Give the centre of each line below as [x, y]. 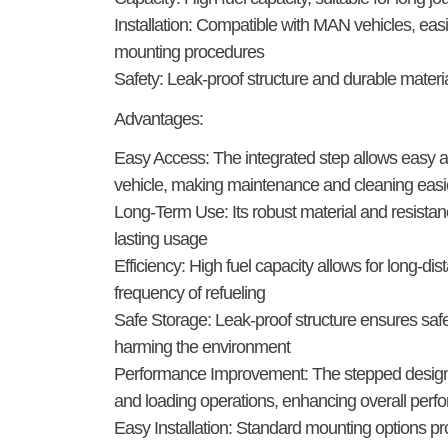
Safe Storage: [162, 320]
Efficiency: [149, 266]
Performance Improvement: [211, 374]
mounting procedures [189, 52]
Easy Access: [161, 158]
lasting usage [160, 239]
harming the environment [202, 347]
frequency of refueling [189, 293]
